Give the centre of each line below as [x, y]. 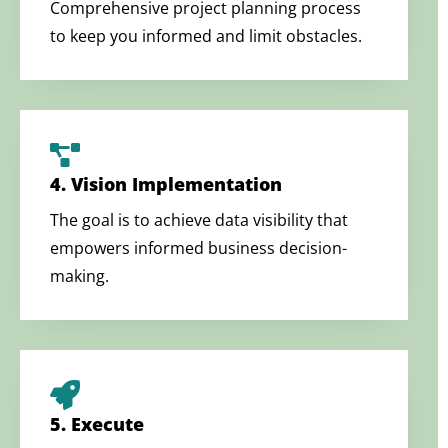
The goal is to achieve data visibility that [199, 219]
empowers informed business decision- [198, 247]
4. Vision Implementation [166, 183]
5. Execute [97, 423]
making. [79, 275]
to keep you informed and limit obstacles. [206, 35]
